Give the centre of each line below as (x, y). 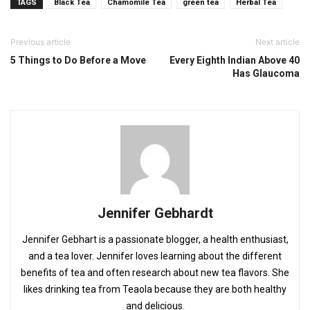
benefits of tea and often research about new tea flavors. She (155, 273)
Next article (277, 42)
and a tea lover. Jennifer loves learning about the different (155, 256)
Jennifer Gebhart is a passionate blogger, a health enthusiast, (155, 240)
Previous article (40, 42)
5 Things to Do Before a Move (78, 61)
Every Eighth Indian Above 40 (235, 61)
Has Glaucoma (266, 74)
